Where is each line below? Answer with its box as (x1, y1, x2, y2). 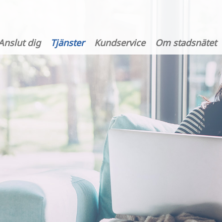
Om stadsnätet (155, 36, 217, 49)
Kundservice (94, 36, 145, 49)
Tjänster (51, 36, 84, 49)
